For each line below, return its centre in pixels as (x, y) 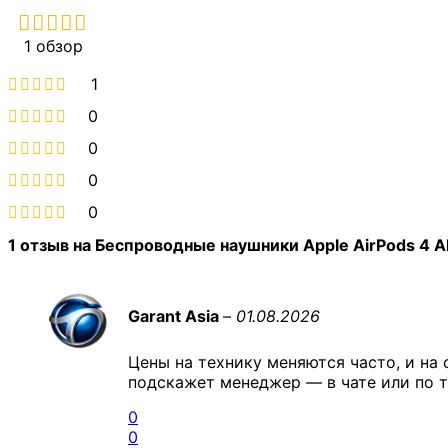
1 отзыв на (51, 244)
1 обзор (53, 46)
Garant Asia (175, 315)
